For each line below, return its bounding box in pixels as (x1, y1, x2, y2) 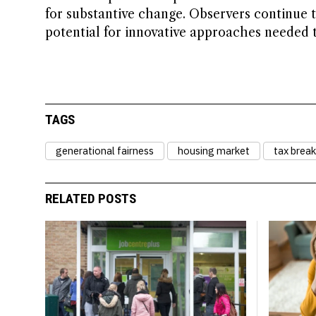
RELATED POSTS (44, 190, 136, 207)
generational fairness (55, 144, 154, 158)
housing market (177, 144, 250, 158)
